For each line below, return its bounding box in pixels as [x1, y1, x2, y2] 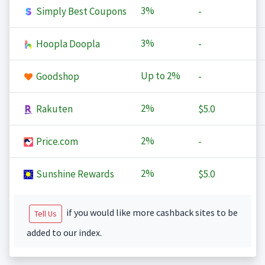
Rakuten [34, 102, 73, 116]
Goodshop [34, 70, 79, 83]
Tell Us [34, 208, 57, 219]
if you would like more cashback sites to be [64, 206, 238, 219]
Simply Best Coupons [34, 5, 127, 18]
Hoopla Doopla [34, 37, 100, 51]
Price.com [34, 135, 78, 148]
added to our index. [26, 227, 102, 239]
